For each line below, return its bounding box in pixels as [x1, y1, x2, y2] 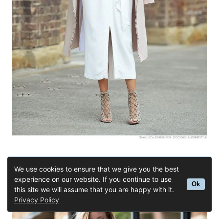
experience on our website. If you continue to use [14, 175, 172, 183]
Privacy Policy [14, 196, 59, 204]
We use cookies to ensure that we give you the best [14, 165, 179, 173]
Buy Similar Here [74, 156, 145, 167]
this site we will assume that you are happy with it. [14, 185, 174, 194]
